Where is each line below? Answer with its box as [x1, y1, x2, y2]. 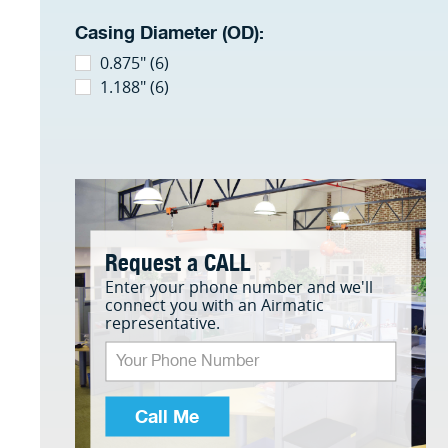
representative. [105, 311, 220, 333]
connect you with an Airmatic [105, 293, 324, 315]
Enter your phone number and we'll [105, 275, 373, 297]
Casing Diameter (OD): [75, 18, 264, 48]
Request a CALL [105, 243, 251, 278]
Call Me [135, 401, 199, 431]
